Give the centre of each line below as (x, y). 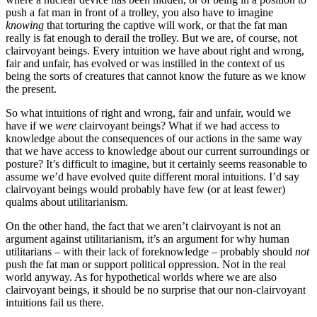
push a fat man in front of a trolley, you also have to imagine (139, 13)
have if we (30, 126)
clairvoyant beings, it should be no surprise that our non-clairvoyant (156, 290)
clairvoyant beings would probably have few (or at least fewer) (145, 190)
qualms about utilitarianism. (67, 202)
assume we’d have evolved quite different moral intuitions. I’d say (152, 177)
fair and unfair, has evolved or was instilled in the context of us (145, 64)
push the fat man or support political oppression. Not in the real (146, 265)
